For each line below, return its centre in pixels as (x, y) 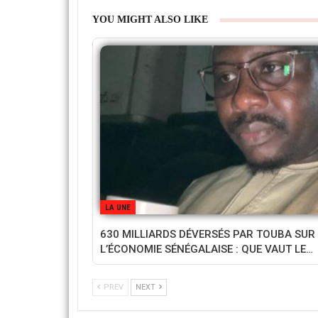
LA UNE (118, 207)
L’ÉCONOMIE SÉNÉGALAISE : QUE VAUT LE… (207, 249)
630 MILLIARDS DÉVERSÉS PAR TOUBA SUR (208, 234)
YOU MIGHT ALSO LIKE (150, 20)
